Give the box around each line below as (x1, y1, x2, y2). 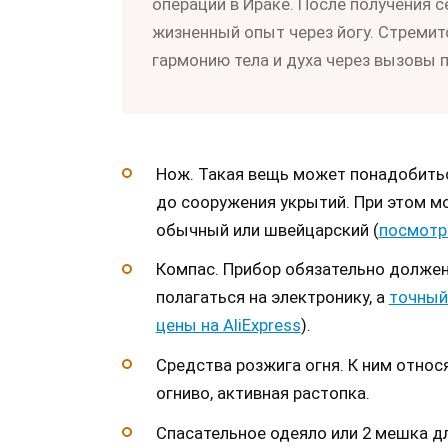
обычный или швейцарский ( (155, 219, 379, 240)
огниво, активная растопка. (155, 383, 370, 404)
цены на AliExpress (155, 315, 301, 336)
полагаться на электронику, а (155, 287, 389, 308)
